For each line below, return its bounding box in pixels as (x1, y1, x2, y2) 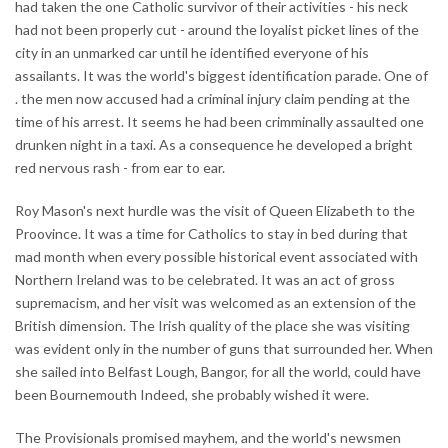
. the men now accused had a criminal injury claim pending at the (15, 89, 410, 107)
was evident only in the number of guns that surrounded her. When (15, 339, 433, 357)
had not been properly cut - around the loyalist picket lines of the (15, 20, 419, 38)
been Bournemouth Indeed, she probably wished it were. (15, 385, 369, 403)
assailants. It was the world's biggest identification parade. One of (15, 66, 428, 84)
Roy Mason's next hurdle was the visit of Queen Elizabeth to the (15, 201, 415, 219)
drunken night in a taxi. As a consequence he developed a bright (15, 135, 413, 153)
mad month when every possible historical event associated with (15, 247, 418, 265)
